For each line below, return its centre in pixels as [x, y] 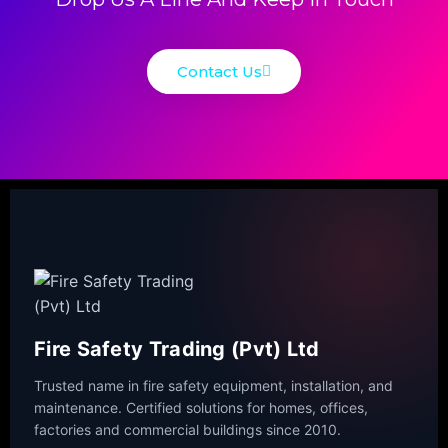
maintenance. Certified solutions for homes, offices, [201, 407]
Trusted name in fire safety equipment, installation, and [213, 385]
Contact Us [219, 71]
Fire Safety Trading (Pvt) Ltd [177, 348]
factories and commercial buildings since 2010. [187, 429]
